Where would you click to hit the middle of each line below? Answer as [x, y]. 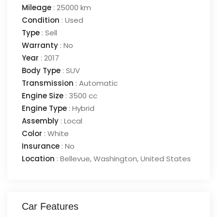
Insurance [41, 146]
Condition [41, 20]
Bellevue [75, 159]
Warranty [40, 45]
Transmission [48, 83]
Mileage [37, 8]
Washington [115, 159]
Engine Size [43, 96]
